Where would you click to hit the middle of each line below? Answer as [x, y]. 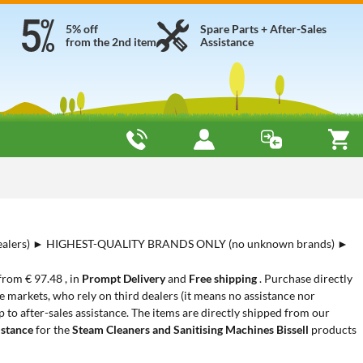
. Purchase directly [306, 278]
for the [53, 329]
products [334, 329]
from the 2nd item [111, 42]
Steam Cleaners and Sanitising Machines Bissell [192, 329]
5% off [82, 29]
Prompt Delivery [125, 278]
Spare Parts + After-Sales [263, 29]
